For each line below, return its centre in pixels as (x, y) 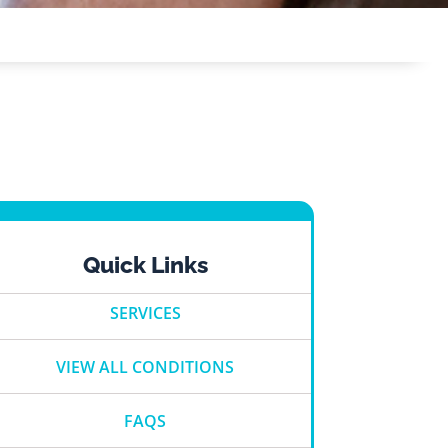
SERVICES (145, 312)
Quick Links (145, 264)
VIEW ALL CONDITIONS (145, 366)
